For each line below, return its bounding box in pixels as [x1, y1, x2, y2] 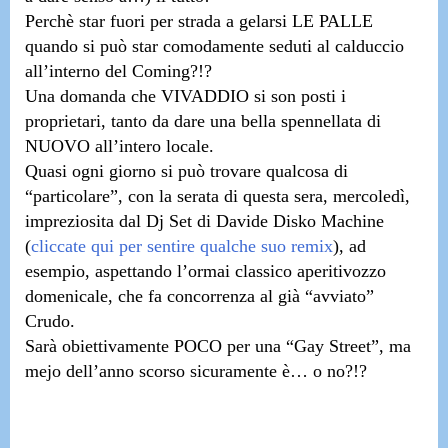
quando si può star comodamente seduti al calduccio [25, 36, 404, 56]
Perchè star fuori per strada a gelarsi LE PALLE [25, 11, 373, 31]
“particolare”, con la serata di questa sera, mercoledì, [25, 186, 410, 206]
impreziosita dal [25, 211, 146, 231]
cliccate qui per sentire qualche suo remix [31, 236, 333, 256]
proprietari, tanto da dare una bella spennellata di [25, 111, 381, 131]
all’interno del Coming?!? [25, 61, 212, 81]
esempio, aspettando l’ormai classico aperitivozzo [25, 261, 386, 281]
